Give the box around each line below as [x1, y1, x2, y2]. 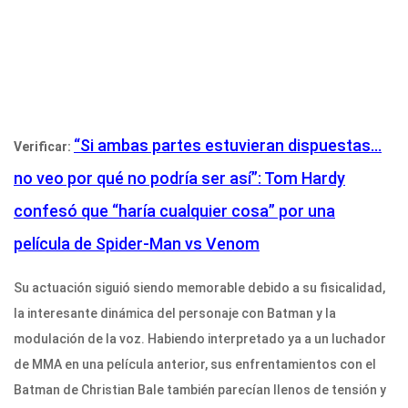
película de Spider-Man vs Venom [14, 234, 260, 254]
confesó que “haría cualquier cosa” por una [14, 201, 335, 221]
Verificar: [14, 139, 74, 155]
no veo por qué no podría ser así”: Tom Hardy [14, 168, 345, 189]
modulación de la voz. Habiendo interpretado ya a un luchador [14, 331, 386, 347]
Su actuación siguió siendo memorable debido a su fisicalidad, [14, 280, 385, 296]
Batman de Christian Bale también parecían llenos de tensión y [14, 382, 386, 398]
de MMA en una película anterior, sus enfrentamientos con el [14, 357, 376, 372]
